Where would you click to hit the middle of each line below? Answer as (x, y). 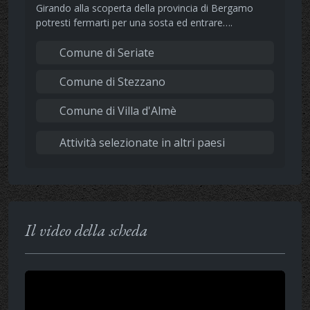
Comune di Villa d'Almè (117, 110)
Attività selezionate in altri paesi (141, 142)
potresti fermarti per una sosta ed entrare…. (134, 22)
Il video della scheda (86, 230)
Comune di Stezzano (111, 81)
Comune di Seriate (106, 52)
